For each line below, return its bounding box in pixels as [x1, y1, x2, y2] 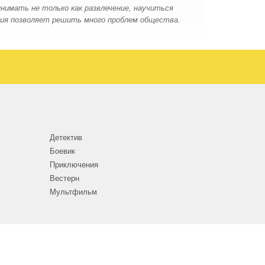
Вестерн [49, 173, 79, 183]
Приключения [49, 160, 98, 169]
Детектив [49, 132, 82, 142]
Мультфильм [49, 187, 97, 196]
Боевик [49, 146, 75, 156]
